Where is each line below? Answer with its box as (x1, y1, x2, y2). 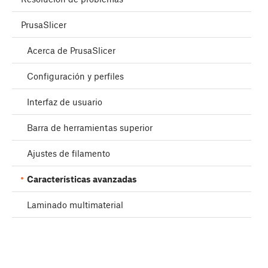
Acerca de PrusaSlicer (27, 45, 115, 56)
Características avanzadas (27, 173, 137, 185)
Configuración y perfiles (27, 71, 124, 82)
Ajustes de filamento (27, 148, 110, 159)
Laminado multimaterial (27, 199, 123, 211)
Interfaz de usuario (27, 96, 102, 108)
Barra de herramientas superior (27, 122, 153, 133)
